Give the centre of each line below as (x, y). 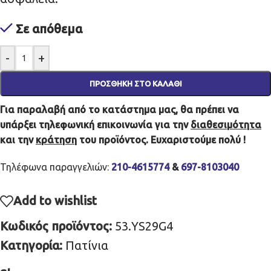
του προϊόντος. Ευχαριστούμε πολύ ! (161, 139)
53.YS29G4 (144, 226)
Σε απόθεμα (49, 29)
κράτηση (56, 139)
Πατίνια (87, 245)
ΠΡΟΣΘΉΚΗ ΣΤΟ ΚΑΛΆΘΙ (135, 83)
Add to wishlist (55, 200)
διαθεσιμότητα (226, 124)
